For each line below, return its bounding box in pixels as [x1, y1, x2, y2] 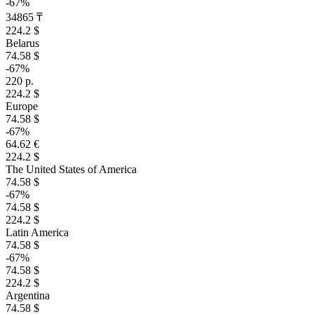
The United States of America [6, 163, 137, 175]
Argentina [6, 289, 50, 301]
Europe [6, 100, 38, 112]
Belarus [6, 37, 39, 49]
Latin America [6, 226, 69, 238]
